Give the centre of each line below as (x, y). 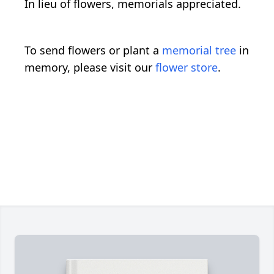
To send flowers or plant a (93, 50)
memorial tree (199, 50)
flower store (187, 67)
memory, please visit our (90, 67)
